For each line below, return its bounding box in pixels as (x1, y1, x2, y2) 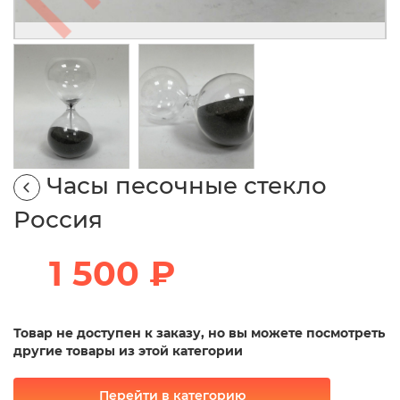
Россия (13, 205, 103, 235)
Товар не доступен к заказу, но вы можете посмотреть (13, 325, 385, 342)
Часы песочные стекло (46, 171, 327, 201)
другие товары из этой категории (13, 343, 243, 360)
